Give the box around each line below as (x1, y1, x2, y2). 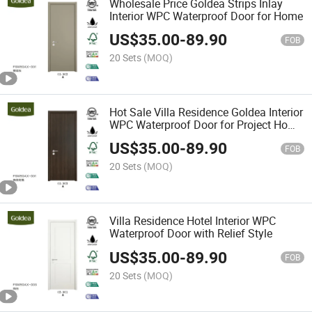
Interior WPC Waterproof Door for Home (109, 8, 304, 24)
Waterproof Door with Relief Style (109, 226, 273, 242)
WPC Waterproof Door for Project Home (109, 116, 304, 132)
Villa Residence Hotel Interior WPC (109, 213, 276, 229)
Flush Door (109, 129, 164, 145)
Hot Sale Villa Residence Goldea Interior (109, 104, 304, 120)
